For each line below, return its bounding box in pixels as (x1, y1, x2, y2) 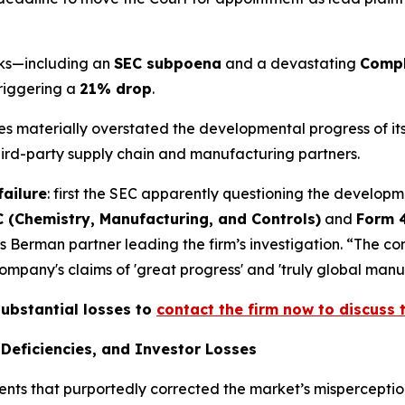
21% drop (80, 80, 152, 99)
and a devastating (221, 54, 360, 73)
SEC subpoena (114, 54, 221, 73)
